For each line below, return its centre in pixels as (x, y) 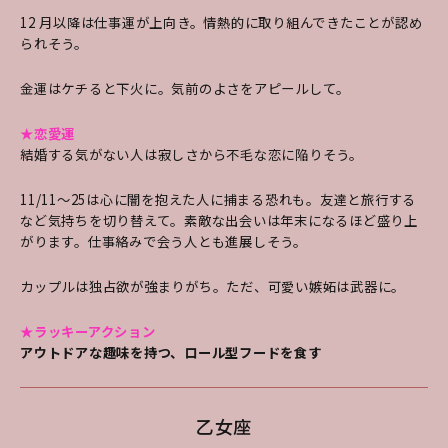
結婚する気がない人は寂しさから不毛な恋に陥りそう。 (191, 155)
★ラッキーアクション (88, 332)
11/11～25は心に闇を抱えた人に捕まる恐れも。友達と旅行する (218, 200)
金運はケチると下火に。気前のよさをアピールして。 (185, 89)
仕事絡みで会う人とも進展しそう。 (197, 242)
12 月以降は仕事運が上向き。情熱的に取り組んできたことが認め (221, 23)
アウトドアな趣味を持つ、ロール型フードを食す (171, 353)
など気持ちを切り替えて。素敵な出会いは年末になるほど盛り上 (219, 221)
